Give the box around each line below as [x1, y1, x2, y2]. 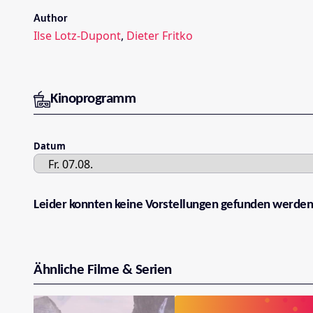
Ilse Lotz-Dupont [34, 28, 121, 44]
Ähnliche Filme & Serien [34, 263, 172, 278]
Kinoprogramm [50, 91, 136, 106]
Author [34, 13, 68, 25]
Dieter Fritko [126, 28, 193, 44]
